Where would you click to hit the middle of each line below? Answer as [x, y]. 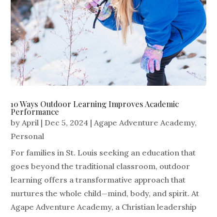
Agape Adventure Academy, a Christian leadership [104, 207]
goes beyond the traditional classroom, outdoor [101, 166]
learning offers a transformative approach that [98, 180]
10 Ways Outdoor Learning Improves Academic [95, 104]
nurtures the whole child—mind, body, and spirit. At [105, 194]
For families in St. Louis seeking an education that [103, 153]
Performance [35, 112]
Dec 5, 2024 [67, 123]
